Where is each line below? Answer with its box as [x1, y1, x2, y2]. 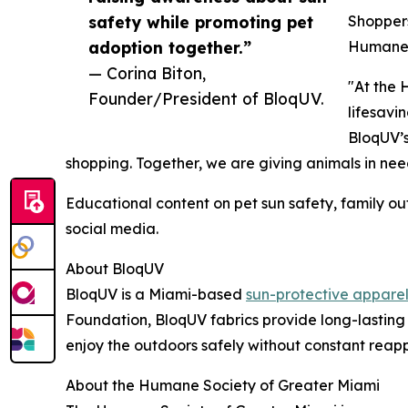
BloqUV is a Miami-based [66, 284, 246, 303]
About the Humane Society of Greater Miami [66, 375, 380, 394]
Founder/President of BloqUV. [88, 87, 324, 108]
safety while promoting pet [88, 11, 313, 32]
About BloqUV [66, 259, 164, 278]
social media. [66, 219, 158, 238]
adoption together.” [88, 36, 251, 57]
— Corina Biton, [88, 62, 206, 83]
